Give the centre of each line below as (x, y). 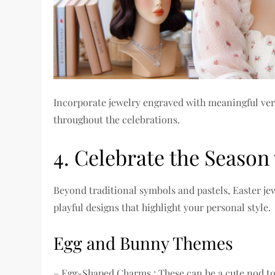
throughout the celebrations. (117, 120)
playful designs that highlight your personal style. (162, 207)
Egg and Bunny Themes (144, 243)
